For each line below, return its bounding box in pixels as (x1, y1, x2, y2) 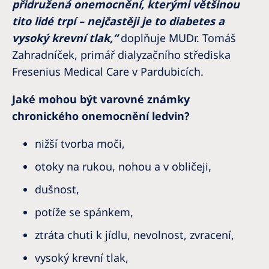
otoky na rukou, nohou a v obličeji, (35, 159, 211, 174)
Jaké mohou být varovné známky (12, 92, 190, 106)
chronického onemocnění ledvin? (12, 109, 190, 123)
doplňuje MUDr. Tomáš (118, 31, 236, 45)
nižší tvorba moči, (35, 136, 125, 151)
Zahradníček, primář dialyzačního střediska (12, 47, 231, 62)
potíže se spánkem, (35, 205, 133, 219)
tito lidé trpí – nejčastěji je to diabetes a (12, 14, 225, 28)
